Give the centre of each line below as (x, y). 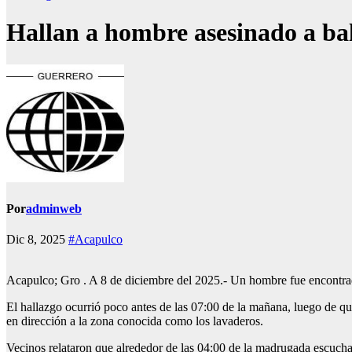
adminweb (54, 209)
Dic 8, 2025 (37, 240)
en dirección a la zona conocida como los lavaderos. (135, 321)
